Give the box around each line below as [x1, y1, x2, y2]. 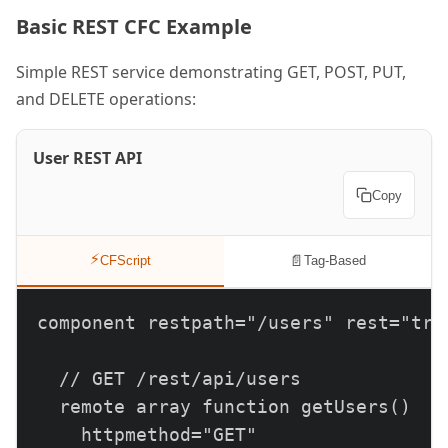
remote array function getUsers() [37, 397, 411, 417]
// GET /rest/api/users [37, 369, 301, 389]
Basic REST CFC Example [16, 13, 252, 40]
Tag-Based [304, 253, 366, 268]
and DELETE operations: [16, 88, 196, 110]
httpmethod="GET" [37, 425, 257, 445]
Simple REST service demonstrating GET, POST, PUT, [16, 61, 406, 83]
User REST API [33, 147, 142, 169]
